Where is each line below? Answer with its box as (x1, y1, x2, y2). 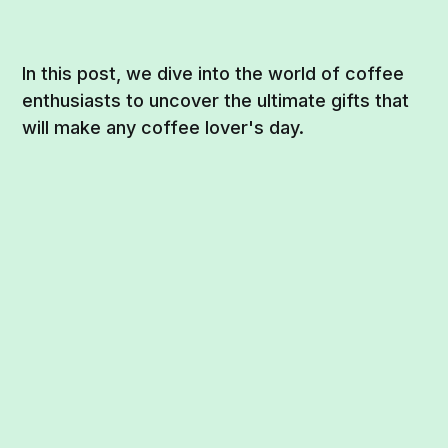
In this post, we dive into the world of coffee (22, 62, 405, 84)
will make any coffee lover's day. (22, 116, 305, 138)
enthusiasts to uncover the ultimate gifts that (22, 89, 410, 111)
